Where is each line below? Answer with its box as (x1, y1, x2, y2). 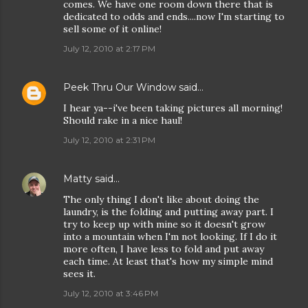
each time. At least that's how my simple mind (63, 255, 273, 267)
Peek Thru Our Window (63, 81, 176, 93)
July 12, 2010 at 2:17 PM (63, 43, 155, 54)
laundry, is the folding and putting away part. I (63, 206, 274, 218)
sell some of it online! (63, 23, 162, 35)
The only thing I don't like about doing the (63, 193, 259, 206)
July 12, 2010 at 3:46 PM (63, 288, 158, 298)
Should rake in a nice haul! (63, 114, 182, 126)
